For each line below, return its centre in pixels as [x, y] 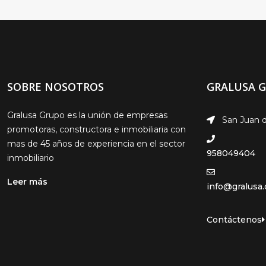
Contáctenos [234, 220]
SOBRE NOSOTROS [56, 87]
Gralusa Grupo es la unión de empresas [87, 115]
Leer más [27, 182]
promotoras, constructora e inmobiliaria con [96, 129]
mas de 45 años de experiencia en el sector [96, 144]
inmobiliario [31, 158]
